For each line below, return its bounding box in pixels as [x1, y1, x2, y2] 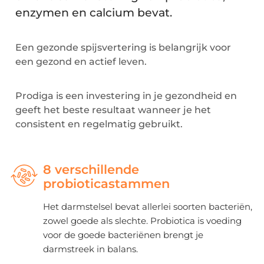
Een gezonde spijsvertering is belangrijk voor [15, 42, 231, 53]
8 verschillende [43, 161, 139, 177]
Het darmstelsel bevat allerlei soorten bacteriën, [43, 200, 252, 212]
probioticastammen [43, 176, 170, 191]
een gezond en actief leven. [15, 56, 149, 67]
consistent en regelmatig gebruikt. [15, 118, 183, 130]
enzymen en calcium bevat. [15, 5, 172, 19]
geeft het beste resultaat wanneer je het [15, 104, 211, 116]
